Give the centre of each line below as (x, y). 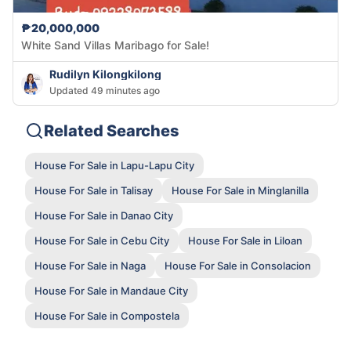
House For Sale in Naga (90, 265)
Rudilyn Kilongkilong (105, 74)
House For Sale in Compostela (107, 315)
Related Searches (112, 131)
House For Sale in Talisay (94, 190)
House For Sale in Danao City (104, 215)
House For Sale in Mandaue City (111, 290)
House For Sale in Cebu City (102, 240)
